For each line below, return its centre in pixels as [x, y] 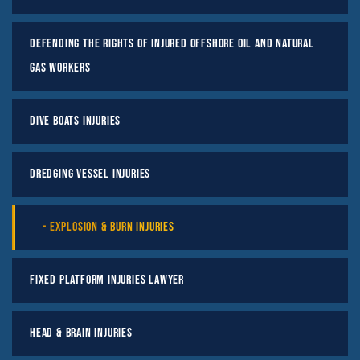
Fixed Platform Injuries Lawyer [107, 280]
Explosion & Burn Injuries [112, 227]
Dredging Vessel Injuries [90, 174]
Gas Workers [60, 67]
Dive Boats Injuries [76, 121]
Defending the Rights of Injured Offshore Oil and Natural [172, 43]
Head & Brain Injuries [81, 333]
